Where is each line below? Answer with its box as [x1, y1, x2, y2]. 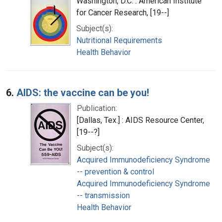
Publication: [77, 103, 117, 113]
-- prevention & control [77, 166, 154, 176]
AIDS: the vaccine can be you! [16, 86, 149, 99]
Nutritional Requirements [76, 35, 162, 45]
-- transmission [77, 190, 130, 200]
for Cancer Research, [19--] [76, 7, 169, 17]
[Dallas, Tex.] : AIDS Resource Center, [77, 115, 204, 125]
